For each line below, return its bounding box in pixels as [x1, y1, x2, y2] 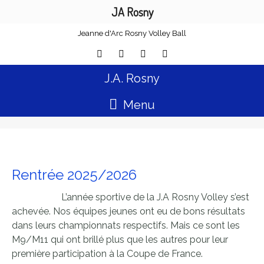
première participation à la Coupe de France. [12, 248, 203, 260]
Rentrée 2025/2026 [12, 166, 169, 184]
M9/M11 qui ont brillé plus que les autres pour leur [12, 234, 228, 246]
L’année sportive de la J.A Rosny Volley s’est [12, 192, 249, 203]
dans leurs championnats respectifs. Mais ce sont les [12, 220, 240, 232]
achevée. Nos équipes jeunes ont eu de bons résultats [12, 206, 245, 217]
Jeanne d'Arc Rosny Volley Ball [78, 29, 186, 38]
